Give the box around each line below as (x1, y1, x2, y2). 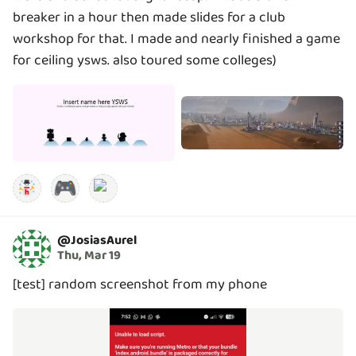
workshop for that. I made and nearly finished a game (13, 27, 340, 50)
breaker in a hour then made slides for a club (13, 6, 285, 29)
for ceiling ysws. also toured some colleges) (13, 48, 277, 72)
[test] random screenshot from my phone (13, 273, 267, 296)
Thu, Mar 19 (57, 246, 121, 266)
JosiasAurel (71, 230, 137, 251)
